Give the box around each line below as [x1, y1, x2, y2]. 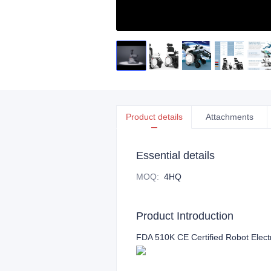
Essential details [136, 149, 215, 162]
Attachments [205, 112, 253, 122]
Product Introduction [136, 210, 233, 222]
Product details [125, 112, 183, 122]
